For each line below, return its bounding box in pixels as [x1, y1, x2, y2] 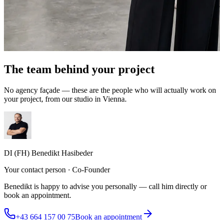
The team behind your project [4, 62, 155, 76]
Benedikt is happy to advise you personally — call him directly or [4, 182, 207, 191]
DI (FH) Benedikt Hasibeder [4, 148, 93, 157]
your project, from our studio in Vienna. [4, 94, 127, 103]
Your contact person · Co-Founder [4, 165, 110, 174]
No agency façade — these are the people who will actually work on [4, 85, 216, 94]
